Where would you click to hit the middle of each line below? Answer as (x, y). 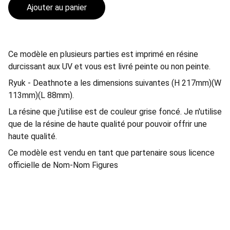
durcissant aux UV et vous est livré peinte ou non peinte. (109, 66)
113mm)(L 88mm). (41, 95)
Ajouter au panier (57, 7)
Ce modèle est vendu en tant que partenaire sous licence (111, 153)
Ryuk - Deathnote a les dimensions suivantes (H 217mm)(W (115, 83)
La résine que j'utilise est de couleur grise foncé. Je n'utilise (115, 112)
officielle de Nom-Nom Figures (63, 165)
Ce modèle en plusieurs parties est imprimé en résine (103, 54)
